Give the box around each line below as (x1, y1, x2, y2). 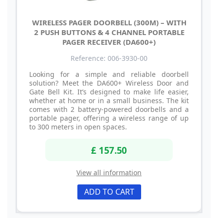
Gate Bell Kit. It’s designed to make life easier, (29, 87, 189, 97)
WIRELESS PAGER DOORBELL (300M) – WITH (32, 18, 186, 28)
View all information (76, 167, 142, 177)
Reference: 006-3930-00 (71, 54, 147, 63)
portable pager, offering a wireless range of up (29, 113, 189, 123)
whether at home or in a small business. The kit (29, 96, 189, 106)
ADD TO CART (84, 186, 134, 197)
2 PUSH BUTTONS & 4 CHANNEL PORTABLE (34, 27, 184, 37)
